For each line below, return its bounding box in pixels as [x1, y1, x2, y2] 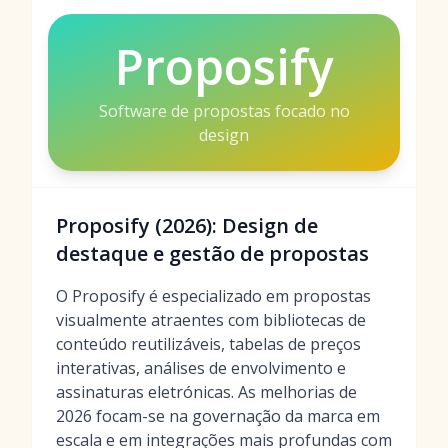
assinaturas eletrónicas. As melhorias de [56, 381, 357, 403]
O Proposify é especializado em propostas [56, 285, 371, 307]
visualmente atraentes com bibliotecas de [56, 309, 366, 331]
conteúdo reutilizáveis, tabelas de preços [56, 333, 361, 355]
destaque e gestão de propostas [56, 240, 369, 267]
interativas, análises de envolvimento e [56, 357, 346, 379]
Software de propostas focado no [98, 100, 350, 122]
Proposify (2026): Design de [56, 212, 318, 239]
